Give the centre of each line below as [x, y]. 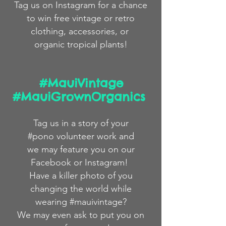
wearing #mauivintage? [81, 202]
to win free [49, 18]
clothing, [49, 31]
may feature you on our [88, 149]
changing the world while [81, 188]
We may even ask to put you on [81, 215]
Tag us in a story [67, 123]
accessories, [94, 31]
